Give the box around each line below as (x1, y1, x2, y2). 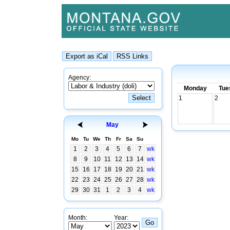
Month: (68, 214, 87, 221)
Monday (183, 85, 207, 92)
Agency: (68, 74, 91, 81)
